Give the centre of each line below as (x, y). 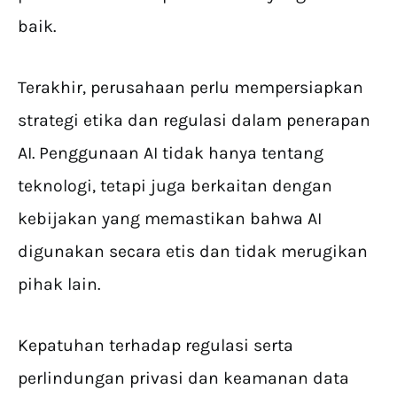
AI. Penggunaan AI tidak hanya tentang (171, 153)
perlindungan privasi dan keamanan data (183, 378)
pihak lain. (61, 284)
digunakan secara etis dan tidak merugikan (193, 252)
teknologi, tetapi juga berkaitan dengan (175, 186)
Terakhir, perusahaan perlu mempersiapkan (191, 88)
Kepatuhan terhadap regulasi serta (156, 346)
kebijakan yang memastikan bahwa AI (170, 219)
